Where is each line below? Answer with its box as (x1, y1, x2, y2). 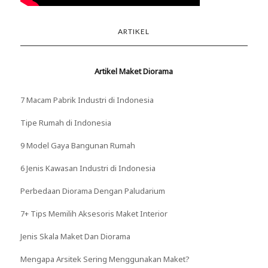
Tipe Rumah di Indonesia (20, 117, 111, 128)
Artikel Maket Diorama (95, 65, 173, 77)
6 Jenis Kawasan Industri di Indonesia (20, 162, 156, 173)
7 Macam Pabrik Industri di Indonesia (20, 94, 154, 105)
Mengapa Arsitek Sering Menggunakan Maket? (20, 253, 190, 264)
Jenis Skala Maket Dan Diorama (20, 230, 130, 242)
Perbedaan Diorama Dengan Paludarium (20, 185, 165, 196)
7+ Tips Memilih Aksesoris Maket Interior (20, 208, 167, 219)
